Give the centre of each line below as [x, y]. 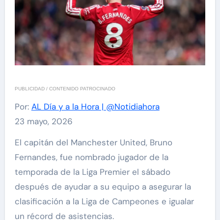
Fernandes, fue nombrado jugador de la [91, 157]
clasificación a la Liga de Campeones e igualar [104, 201]
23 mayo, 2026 [43, 121]
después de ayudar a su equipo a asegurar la [103, 186]
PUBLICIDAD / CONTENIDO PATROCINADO [67, 88]
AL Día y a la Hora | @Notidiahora [95, 106]
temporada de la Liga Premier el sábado [92, 172]
